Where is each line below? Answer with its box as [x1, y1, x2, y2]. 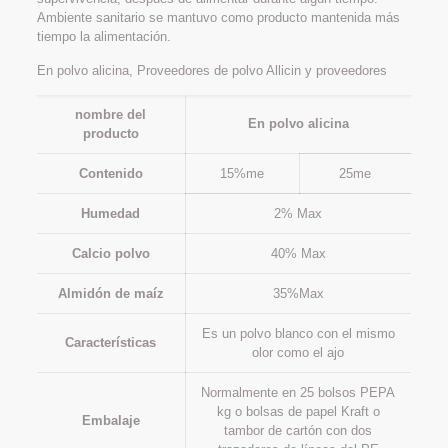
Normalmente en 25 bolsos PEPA [201, 385, 396, 401]
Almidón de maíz [57, 286, 164, 302]
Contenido [78, 166, 143, 182]
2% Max [274, 206, 323, 222]
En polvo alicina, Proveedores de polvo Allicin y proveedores [36, 63, 387, 79]
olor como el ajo [252, 345, 345, 361]
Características [65, 335, 157, 351]
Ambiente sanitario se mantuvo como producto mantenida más [36, 10, 400, 26]
